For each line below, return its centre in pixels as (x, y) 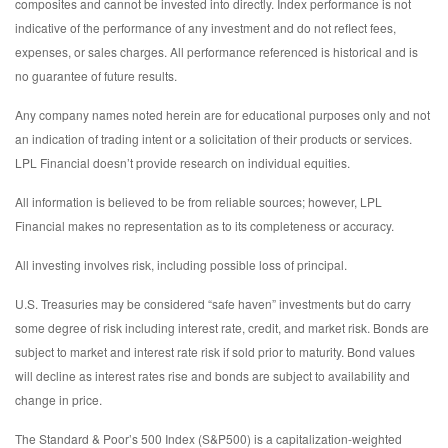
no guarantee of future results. (96, 75)
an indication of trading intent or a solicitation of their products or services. (213, 138)
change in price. (58, 399)
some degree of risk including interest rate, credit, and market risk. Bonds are (222, 327)
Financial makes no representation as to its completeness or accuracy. (204, 225)
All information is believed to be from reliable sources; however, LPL (198, 201)
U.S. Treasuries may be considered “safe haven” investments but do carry (213, 303)
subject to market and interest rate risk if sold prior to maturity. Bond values (215, 351)
